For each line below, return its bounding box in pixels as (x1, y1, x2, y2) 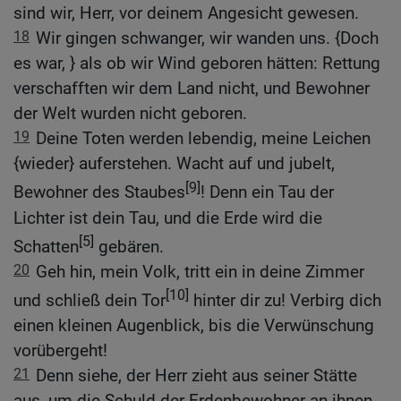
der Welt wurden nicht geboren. (13, 103, 247, 124)
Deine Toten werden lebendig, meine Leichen (36, 128, 371, 149)
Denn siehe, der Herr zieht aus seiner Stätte (36, 365, 357, 387)
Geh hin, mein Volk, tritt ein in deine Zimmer (36, 261, 364, 283)
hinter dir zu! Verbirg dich (189, 290, 381, 311)
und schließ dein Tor (13, 290, 166, 311)
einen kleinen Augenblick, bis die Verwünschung (13, 315, 374, 337)
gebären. (94, 236, 164, 258)
